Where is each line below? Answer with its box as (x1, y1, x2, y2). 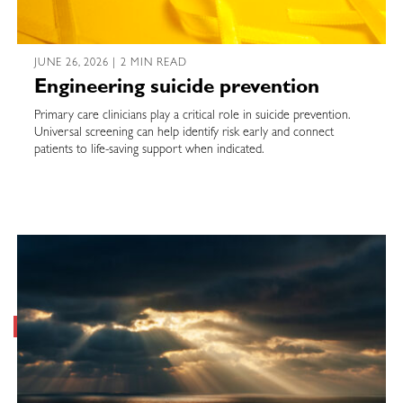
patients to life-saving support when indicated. (33, 144, 264, 157)
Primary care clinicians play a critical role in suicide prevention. (33, 110, 349, 123)
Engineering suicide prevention (33, 79, 319, 100)
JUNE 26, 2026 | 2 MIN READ (33, 58, 188, 70)
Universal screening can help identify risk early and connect (33, 127, 334, 140)
